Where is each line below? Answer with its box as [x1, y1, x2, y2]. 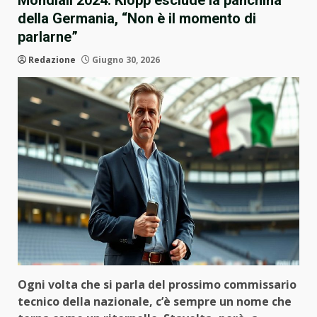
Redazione [28, 54, 76, 67]
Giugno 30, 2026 [90, 54, 160, 67]
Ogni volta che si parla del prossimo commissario [18, 276, 296, 292]
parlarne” [18, 28, 78, 46]
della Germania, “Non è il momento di [18, 10, 256, 28]
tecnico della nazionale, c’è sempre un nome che [18, 293, 292, 309]
